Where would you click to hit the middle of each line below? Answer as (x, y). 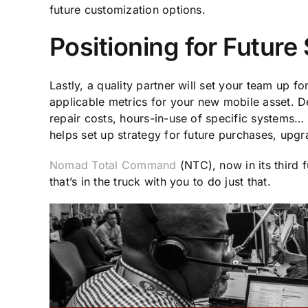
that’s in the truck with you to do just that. (160, 181)
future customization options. (128, 9)
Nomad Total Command (113, 165)
